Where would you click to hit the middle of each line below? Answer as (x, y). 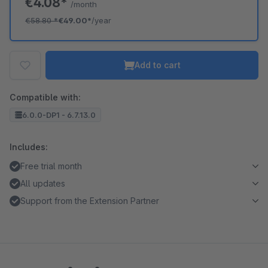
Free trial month (51, 166)
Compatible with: (45, 97)
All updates (43, 183)
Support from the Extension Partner (90, 201)
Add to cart (157, 65)
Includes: (29, 147)
